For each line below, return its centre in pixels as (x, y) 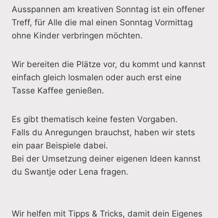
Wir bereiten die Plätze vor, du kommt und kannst (109, 64)
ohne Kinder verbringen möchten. (77, 35)
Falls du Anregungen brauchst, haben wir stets (103, 132)
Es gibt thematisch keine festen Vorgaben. (95, 119)
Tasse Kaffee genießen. (58, 90)
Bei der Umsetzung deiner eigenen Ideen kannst (106, 158)
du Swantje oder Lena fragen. (70, 172)
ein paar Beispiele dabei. (60, 145)
